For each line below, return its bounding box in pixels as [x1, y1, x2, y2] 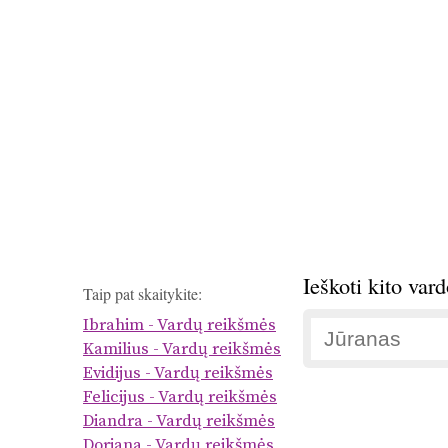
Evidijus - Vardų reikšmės [83, 363, 273, 384]
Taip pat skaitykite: [83, 283, 202, 304]
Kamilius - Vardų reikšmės [83, 339, 281, 360]
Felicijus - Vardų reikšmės [83, 387, 277, 408]
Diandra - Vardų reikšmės [83, 411, 275, 432]
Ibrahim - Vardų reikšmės [83, 315, 276, 336]
